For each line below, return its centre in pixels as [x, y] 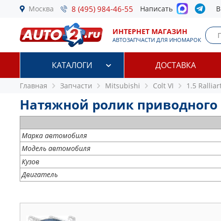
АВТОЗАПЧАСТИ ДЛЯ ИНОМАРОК [157, 40]
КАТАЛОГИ [72, 65]
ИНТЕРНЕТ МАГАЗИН [150, 31]
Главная [34, 86]
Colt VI [163, 86]
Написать [158, 9]
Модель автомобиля [56, 148]
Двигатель [40, 174]
